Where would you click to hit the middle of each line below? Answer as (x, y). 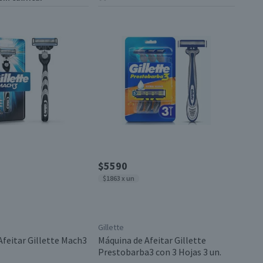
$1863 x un (118, 178)
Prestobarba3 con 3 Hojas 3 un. (159, 252)
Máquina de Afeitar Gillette (152, 240)
